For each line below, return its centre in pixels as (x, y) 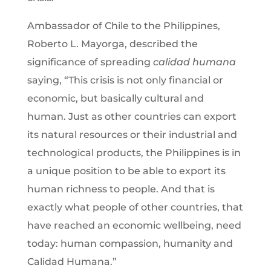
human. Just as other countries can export (132, 116)
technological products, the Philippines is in (134, 152)
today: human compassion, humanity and (130, 243)
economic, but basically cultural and (115, 98)
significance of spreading (90, 62)
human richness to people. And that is (121, 189)
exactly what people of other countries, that (135, 207)
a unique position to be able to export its (126, 171)
